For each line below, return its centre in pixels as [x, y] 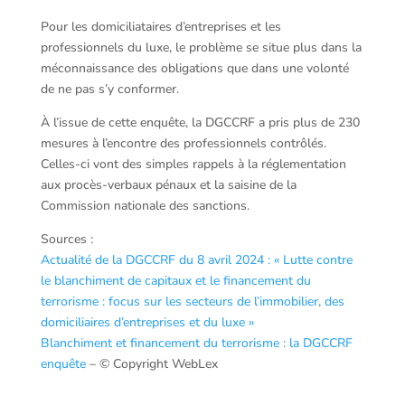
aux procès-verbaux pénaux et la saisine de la [168, 184]
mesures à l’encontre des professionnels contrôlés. [183, 143]
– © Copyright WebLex [151, 363]
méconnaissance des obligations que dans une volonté [194, 68]
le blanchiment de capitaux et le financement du [175, 280]
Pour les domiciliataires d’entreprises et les [160, 26]
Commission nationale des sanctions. [145, 205]
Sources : [66, 239]
